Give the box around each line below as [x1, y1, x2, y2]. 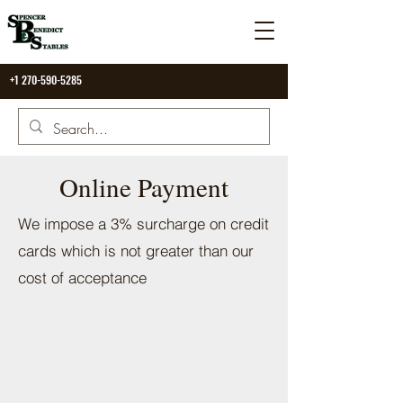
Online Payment [59, 169, 228, 204]
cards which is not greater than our [18, 241, 254, 260]
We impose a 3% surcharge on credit [18, 214, 269, 233]
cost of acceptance [18, 268, 147, 287]
